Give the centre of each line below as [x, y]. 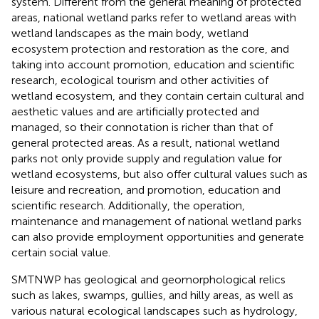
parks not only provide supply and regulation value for [147, 158]
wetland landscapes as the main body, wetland [130, 33]
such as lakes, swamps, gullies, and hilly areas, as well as [152, 295]
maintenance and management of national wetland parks [157, 221]
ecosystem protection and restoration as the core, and [150, 48]
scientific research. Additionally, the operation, [128, 205]
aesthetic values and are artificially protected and [135, 111]
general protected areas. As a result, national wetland [146, 142]
